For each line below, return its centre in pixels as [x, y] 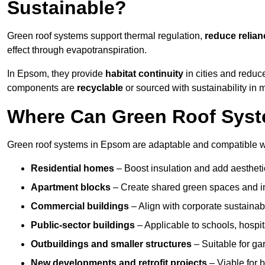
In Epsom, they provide [56, 74]
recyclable [100, 88]
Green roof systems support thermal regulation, [106, 36]
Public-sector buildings [83, 225]
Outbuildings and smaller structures [111, 244]
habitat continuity [144, 74]
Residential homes [72, 169]
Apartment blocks [71, 188]
